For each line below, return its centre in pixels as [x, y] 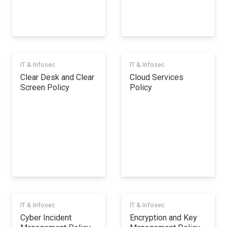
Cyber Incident [46, 218]
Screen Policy [45, 87]
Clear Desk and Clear [57, 77]
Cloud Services [157, 77]
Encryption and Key [163, 218]
